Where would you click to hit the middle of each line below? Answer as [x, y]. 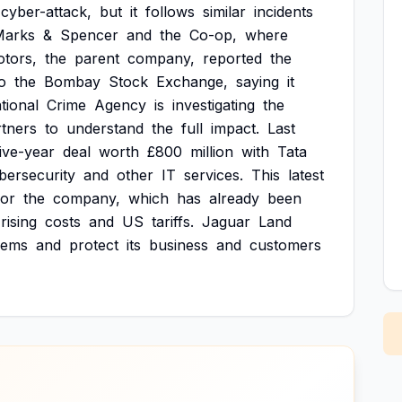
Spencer [89, 35]
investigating [214, 105]
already [234, 198]
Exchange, [192, 82]
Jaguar [226, 222]
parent [97, 58]
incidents [284, 12]
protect [94, 245]
